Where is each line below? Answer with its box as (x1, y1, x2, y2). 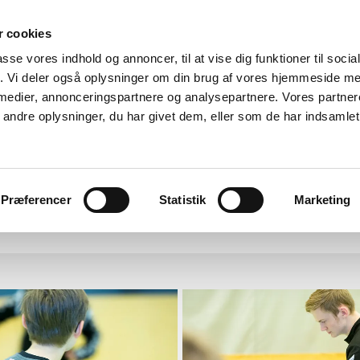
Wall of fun (33, 192, 93, 211)
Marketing (293, 192, 351, 207)
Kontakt (106, 192, 149, 211)
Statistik (159, 192, 207, 207)
